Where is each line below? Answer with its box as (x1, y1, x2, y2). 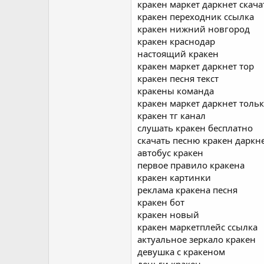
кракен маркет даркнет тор (137, 60, 254, 72)
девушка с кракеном (137, 246, 225, 258)
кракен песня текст (137, 72, 219, 84)
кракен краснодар (137, 35, 215, 47)
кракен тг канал (137, 110, 206, 121)
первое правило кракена (137, 159, 245, 171)
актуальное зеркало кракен (137, 233, 256, 245)
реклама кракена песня (137, 184, 237, 196)
